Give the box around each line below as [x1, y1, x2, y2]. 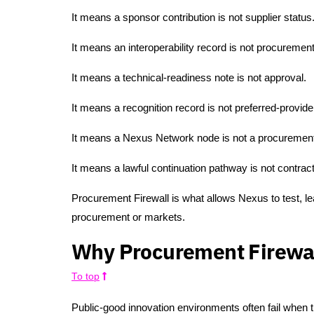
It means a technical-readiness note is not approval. [71, 71, 306, 84]
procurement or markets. [71, 211, 185, 224]
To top [71, 271, 100, 282]
